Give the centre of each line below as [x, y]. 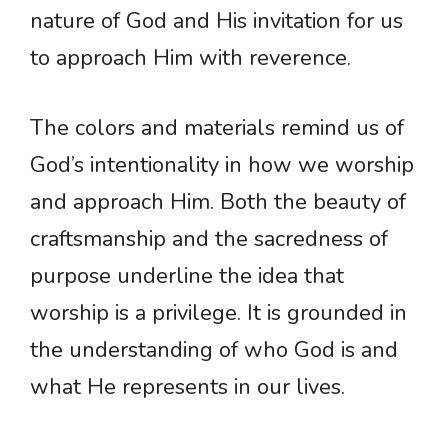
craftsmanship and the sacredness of [209, 239]
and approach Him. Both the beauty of [218, 202]
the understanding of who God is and [214, 350]
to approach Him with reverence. [190, 58]
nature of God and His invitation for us [216, 21]
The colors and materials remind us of [217, 128]
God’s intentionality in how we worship [222, 165]
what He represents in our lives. [187, 387]
